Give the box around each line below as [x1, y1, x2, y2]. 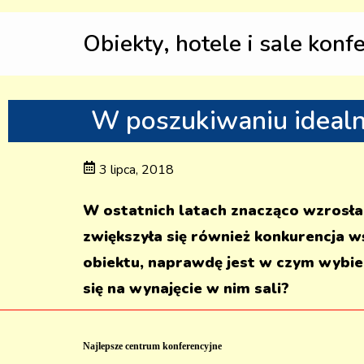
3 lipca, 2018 [99, 161, 174, 179]
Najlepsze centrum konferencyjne [83, 340, 222, 352]
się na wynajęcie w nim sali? [83, 279, 289, 298]
